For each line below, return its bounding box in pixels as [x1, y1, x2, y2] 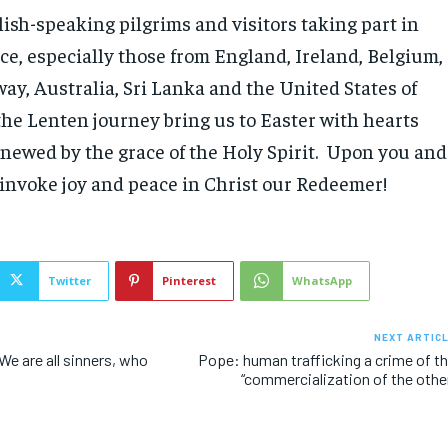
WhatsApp [292, 272, 353, 288]
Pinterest [162, 272, 217, 288]
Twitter [48, 272, 92, 288]
